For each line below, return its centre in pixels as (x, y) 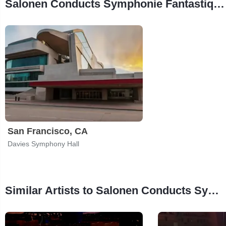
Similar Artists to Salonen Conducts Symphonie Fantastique (213, 190)
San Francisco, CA (48, 131)
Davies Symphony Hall (43, 144)
